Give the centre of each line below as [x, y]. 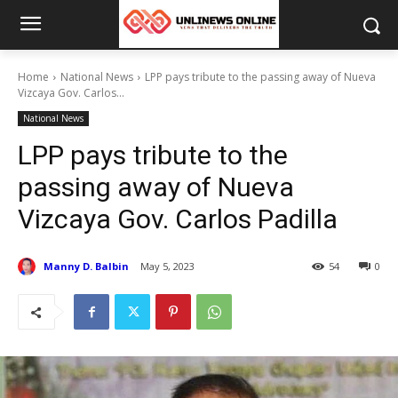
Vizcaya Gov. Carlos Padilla [178, 219]
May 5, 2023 [167, 267]
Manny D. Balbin [86, 266]
